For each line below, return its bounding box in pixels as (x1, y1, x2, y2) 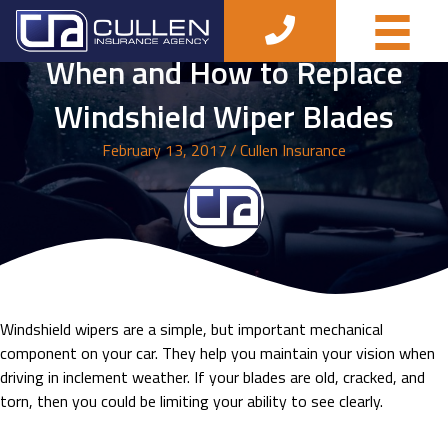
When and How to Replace (45, 48, 403, 96)
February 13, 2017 (102, 138, 227, 162)
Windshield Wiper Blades (54, 92, 394, 140)
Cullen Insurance (240, 138, 346, 162)
